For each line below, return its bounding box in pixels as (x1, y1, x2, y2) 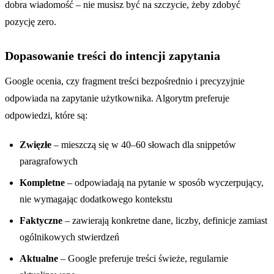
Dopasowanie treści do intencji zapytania (5, 48, 220, 62)
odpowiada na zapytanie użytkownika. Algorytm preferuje (5, 92, 229, 103)
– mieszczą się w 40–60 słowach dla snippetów (51, 139, 236, 150)
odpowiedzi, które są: (5, 109, 87, 120)
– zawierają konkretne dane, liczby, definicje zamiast (62, 215, 267, 226)
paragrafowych (20, 155, 78, 166)
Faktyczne (20, 215, 62, 226)
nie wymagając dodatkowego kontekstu (20, 193, 172, 204)
